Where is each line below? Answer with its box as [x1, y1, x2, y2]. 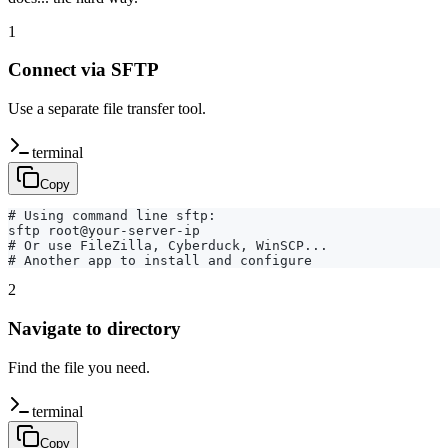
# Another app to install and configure [8, 253, 312, 269]
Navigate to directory [8, 317, 181, 339]
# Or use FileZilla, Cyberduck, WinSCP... [8, 238, 328, 254]
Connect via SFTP [8, 59, 159, 81]
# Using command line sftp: [8, 208, 216, 224]
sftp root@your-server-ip [8, 223, 200, 239]
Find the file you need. [8, 358, 150, 376]
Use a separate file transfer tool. [8, 100, 206, 118]
